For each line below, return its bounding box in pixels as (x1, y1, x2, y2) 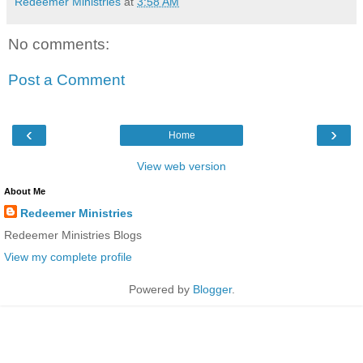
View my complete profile (4, 250, 132, 264)
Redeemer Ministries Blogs (4, 228, 142, 242)
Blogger (192, 283, 232, 297)
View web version (137, 159, 226, 173)
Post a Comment (8, 70, 125, 88)
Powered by (128, 283, 193, 297)
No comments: (8, 35, 109, 53)
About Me (4, 186, 45, 196)
